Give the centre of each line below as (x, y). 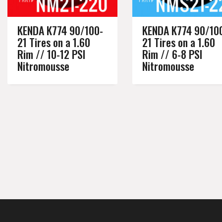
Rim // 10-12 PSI (51, 54)
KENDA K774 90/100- (60, 30)
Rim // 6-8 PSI (172, 54)
